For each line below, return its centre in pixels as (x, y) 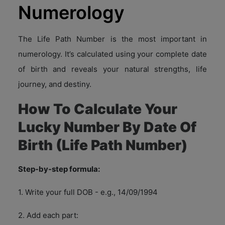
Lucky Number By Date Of (107, 127)
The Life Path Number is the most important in (113, 39)
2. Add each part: (48, 215)
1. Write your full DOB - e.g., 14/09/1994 (88, 192)
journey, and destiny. (55, 84)
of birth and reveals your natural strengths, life (113, 69)
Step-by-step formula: (59, 169)
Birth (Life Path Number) (103, 145)
